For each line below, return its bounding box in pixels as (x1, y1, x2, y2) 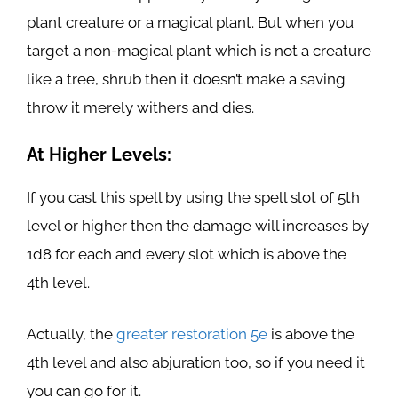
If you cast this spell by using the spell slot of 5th (27, 188, 360, 206)
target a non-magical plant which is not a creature (27, 41, 371, 60)
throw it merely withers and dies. (27, 98, 254, 116)
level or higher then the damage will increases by (27, 217, 369, 235)
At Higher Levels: (27, 144, 171, 165)
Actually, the (27, 324, 116, 343)
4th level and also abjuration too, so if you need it (27, 353, 365, 371)
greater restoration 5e (116, 324, 267, 343)
